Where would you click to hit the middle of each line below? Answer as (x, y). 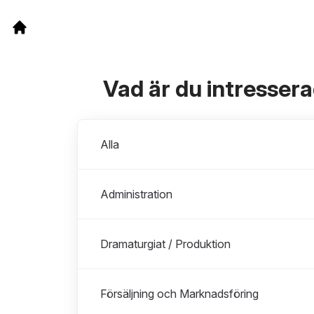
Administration (136, 194)
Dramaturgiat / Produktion (165, 244)
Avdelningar (107, 128)
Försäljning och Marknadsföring (179, 294)
